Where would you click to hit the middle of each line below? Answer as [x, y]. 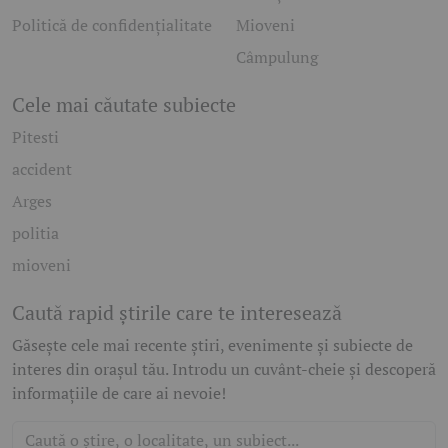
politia [35, 233]
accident [42, 169]
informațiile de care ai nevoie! [119, 393]
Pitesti [35, 137]
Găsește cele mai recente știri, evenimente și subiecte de [212, 345]
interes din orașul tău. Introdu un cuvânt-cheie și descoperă [224, 369]
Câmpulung [277, 57]
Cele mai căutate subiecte [124, 105]
